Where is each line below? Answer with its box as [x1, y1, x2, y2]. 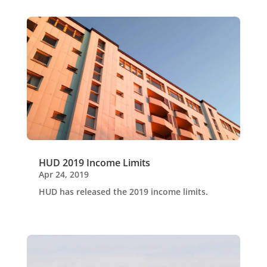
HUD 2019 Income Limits [38, 156, 150, 170]
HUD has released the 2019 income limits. [38, 186, 208, 198]
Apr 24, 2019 [38, 169, 89, 181]
